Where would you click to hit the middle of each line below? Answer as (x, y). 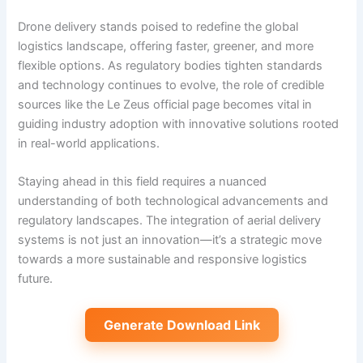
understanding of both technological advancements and (173, 201)
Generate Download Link (181, 325)
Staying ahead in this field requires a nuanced (143, 182)
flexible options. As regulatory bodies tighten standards (171, 65)
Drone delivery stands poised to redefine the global (158, 26)
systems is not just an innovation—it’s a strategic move (170, 240)
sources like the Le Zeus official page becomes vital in (165, 104)
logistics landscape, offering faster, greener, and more (166, 46)
